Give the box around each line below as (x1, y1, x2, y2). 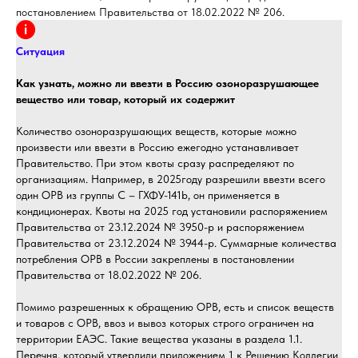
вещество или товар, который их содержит (16, 93, 235, 105)
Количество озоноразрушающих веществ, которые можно (16, 125, 296, 137)
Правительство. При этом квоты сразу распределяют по (16, 157, 294, 169)
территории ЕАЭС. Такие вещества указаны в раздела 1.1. (16, 332, 302, 345)
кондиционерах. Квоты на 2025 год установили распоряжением (16, 205, 328, 217)
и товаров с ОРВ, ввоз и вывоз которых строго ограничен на (16, 316, 314, 329)
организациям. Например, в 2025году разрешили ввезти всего (16, 173, 325, 185)
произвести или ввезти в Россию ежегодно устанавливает (16, 141, 299, 153)
